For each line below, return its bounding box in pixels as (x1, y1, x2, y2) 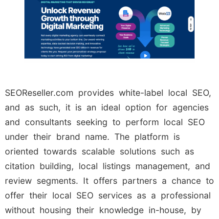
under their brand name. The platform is (5, 131, 180, 142)
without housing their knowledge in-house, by (5, 204, 201, 215)
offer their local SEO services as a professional (5, 190, 211, 200)
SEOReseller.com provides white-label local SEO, (5, 87, 211, 98)
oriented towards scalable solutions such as (5, 146, 194, 156)
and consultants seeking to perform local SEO (5, 116, 205, 127)
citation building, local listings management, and (5, 160, 210, 171)
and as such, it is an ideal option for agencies (5, 102, 209, 112)
